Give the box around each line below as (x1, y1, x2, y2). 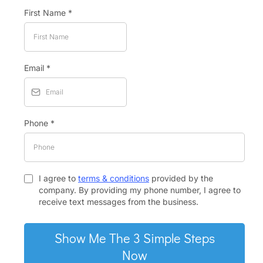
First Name (24, 8, 68, 18)
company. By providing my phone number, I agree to (39, 185, 241, 195)
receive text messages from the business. (39, 197, 198, 207)
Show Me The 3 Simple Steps (54, 230, 215, 247)
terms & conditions (78, 173, 149, 183)
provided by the (149, 173, 213, 183)
